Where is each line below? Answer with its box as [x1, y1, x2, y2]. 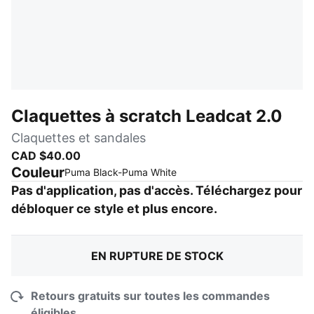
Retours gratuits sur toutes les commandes [31, 289, 270, 303]
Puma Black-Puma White [64, 166, 177, 178]
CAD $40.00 [11, 149, 81, 163]
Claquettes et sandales [11, 130, 146, 145]
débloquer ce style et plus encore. [11, 201, 217, 216]
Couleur [11, 164, 64, 181]
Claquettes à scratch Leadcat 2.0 [11, 106, 282, 126]
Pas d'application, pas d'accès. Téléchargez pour [11, 183, 302, 198]
